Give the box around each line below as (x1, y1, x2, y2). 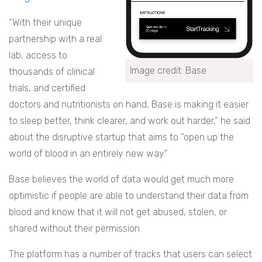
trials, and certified (9, 82, 85, 94)
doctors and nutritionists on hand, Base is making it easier (9, 99, 249, 111)
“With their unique (9, 17, 82, 29)
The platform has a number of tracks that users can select (9, 249, 252, 260)
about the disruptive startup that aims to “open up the (9, 132, 234, 143)
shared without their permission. (9, 223, 142, 235)
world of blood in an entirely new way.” (9, 148, 170, 160)
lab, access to (9, 50, 67, 61)
